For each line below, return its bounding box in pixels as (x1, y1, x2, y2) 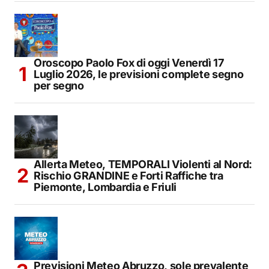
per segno (34, 79, 84, 92)
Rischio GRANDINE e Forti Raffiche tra (34, 169, 223, 182)
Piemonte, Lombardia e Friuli (34, 180, 177, 193)
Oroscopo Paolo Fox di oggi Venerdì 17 (34, 56, 224, 69)
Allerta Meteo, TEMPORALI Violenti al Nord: (34, 157, 252, 171)
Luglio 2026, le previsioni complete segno (34, 67, 244, 80)
